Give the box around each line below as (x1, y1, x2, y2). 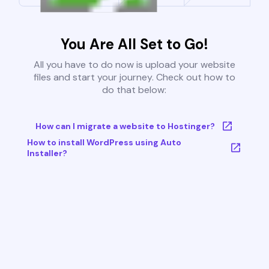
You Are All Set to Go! (60, 35, 208, 54)
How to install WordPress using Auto (26, 137, 181, 148)
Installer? (26, 148, 67, 159)
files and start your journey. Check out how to (33, 71, 235, 84)
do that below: (102, 83, 167, 97)
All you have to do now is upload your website (33, 58, 235, 71)
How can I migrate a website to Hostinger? (35, 121, 215, 132)
